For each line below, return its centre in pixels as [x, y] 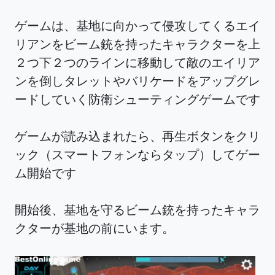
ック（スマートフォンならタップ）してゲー [137, 154]
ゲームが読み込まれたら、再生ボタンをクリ [137, 136]
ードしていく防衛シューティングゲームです [137, 99]
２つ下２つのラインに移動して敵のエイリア [137, 62]
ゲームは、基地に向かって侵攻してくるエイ [137, 25]
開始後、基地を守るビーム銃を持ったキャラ [137, 210]
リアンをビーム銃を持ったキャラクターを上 [137, 44]
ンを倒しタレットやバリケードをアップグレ [137, 81]
